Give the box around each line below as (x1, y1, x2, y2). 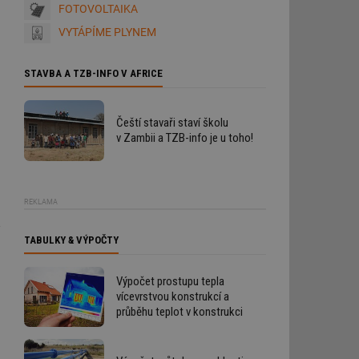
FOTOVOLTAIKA (58, 2, 138, 16)
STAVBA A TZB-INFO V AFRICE (24, 67, 163, 80)
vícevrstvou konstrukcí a (116, 288, 229, 304)
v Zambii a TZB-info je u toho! (116, 131, 253, 146)
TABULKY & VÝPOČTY (24, 233, 119, 246)
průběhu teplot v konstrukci (116, 304, 243, 319)
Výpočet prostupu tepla (116, 273, 224, 288)
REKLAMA (24, 197, 58, 206)
